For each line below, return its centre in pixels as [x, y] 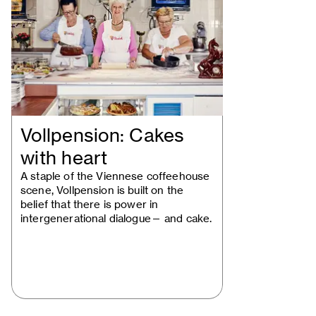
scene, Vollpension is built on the [102, 190]
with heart [64, 158]
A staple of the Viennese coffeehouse [115, 176]
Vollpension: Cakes [103, 135]
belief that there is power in [90, 204]
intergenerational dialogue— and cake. [116, 218]
